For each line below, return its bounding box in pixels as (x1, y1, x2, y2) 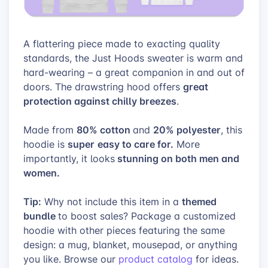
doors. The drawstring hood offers (23, 80, 183, 94)
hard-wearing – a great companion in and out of (23, 66, 245, 80)
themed (182, 194, 217, 209)
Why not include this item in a (41, 195, 182, 209)
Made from (23, 123, 77, 137)
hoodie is (23, 138, 68, 151)
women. (23, 166, 60, 180)
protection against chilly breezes (23, 94, 176, 108)
